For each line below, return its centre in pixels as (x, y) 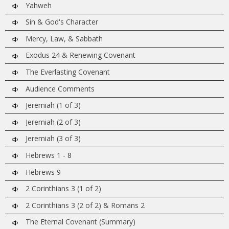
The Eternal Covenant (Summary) (77, 222)
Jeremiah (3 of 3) (50, 139)
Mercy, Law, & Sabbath (61, 38)
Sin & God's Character (59, 22)
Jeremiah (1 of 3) (50, 105)
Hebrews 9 (40, 172)
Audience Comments (57, 88)
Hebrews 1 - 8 (45, 155)
